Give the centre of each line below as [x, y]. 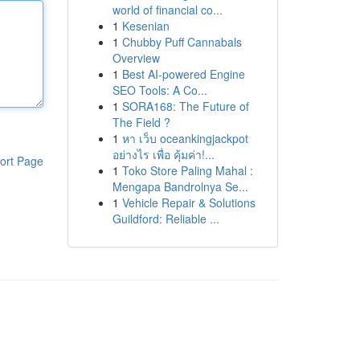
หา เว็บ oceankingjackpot [185, 138]
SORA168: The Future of [185, 106]
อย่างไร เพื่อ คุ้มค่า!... [163, 154]
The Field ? [141, 122]
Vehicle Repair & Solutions [188, 202]
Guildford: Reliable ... [166, 219]
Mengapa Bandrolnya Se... [180, 186]
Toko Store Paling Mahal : [187, 170]
